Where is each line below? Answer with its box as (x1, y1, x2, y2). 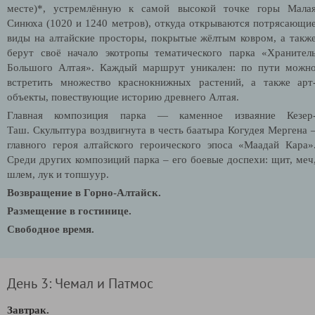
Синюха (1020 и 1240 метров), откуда (7, 17, 189, 29)
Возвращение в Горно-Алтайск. (7, 186, 161, 198)
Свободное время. (7, 223, 94, 235)
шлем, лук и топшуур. (7, 168, 109, 180)
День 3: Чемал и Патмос (7, 274, 153, 292)
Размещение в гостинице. (7, 205, 131, 217)
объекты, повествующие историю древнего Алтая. (7, 91, 239, 103)
